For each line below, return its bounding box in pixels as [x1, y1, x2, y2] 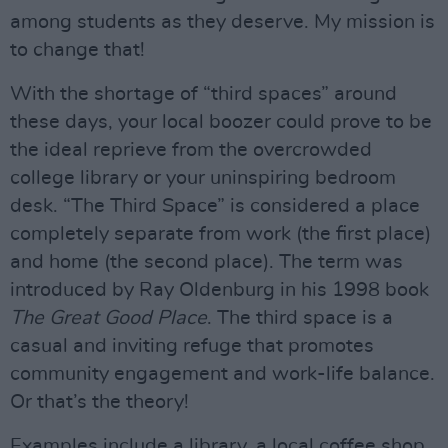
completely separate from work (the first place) [10, 224, 431, 244]
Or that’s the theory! [10, 392, 189, 412]
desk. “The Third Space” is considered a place [10, 196, 420, 216]
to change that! [10, 40, 145, 60]
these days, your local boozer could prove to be [10, 112, 432, 132]
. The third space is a [207, 308, 393, 328]
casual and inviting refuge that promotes [10, 336, 374, 356]
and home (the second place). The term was [10, 252, 403, 272]
